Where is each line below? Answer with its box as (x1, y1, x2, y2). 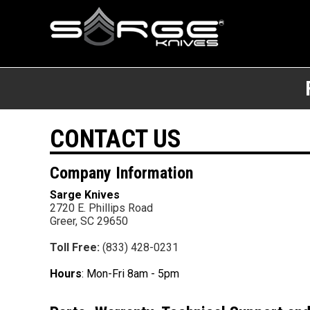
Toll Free (50, 240, 97, 254)
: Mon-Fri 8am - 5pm (82, 266, 179, 280)
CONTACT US (50, 124, 181, 154)
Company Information (50, 163, 193, 183)
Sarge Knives (50, 188, 120, 201)
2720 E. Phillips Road (50, 201, 153, 215)
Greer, (50, 214, 80, 228)
